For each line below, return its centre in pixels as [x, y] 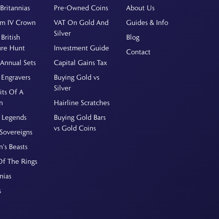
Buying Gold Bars [79, 117]
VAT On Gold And [81, 22]
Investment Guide [81, 48]
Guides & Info [147, 22]
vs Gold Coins [75, 128]
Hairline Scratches [81, 102]
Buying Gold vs [76, 77]
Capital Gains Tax [80, 62]
